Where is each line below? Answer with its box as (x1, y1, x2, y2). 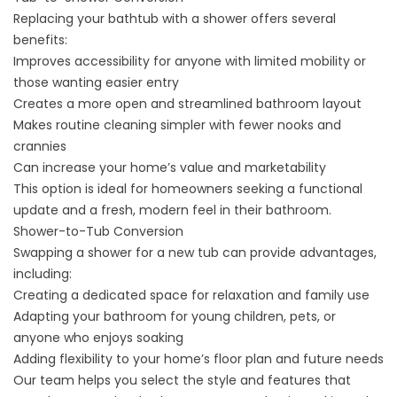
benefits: (13, 31, 67, 49)
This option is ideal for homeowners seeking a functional (13, 180, 362, 198)
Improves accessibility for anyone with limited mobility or (13, 52, 366, 70)
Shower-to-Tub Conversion (13, 222, 183, 240)
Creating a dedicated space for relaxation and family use (13, 286, 370, 304)
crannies (13, 137, 66, 155)
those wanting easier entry (13, 74, 179, 91)
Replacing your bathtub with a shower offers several (13, 10, 336, 27)
